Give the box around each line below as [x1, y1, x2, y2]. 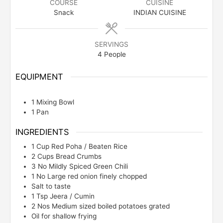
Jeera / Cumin [50, 192, 95, 201]
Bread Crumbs [56, 152, 102, 161]
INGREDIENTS [15, 126, 69, 137]
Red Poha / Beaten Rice [51, 142, 127, 151]
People [104, 50, 126, 59]
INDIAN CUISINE [133, 8, 186, 17]
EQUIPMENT [15, 71, 63, 82]
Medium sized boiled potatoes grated [52, 202, 170, 211]
